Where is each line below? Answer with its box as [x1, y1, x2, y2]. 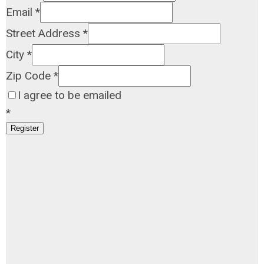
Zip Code [6, 69, 54, 82]
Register [11, 124, 39, 133]
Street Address [6, 27, 83, 40]
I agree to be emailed [18, 88, 121, 102]
